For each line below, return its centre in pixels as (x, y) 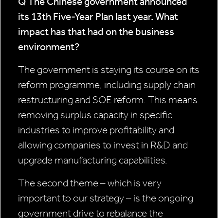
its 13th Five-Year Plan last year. (87, 17)
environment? (49, 47)
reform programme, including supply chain (107, 85)
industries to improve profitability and (96, 130)
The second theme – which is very (90, 183)
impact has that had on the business (96, 32)
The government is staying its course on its (109, 70)
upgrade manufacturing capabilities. (93, 160)
